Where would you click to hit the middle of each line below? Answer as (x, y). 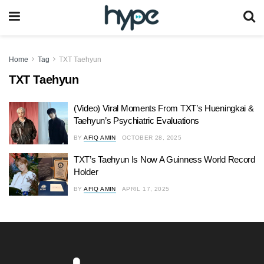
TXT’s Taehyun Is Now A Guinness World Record (164, 159)
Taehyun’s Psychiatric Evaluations (137, 121)
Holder (86, 172)
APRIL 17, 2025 (146, 189)
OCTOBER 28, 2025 (152, 138)
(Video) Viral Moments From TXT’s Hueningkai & (164, 108)
